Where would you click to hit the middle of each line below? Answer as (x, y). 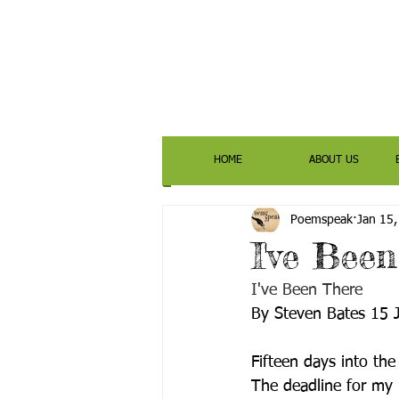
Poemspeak (322, 220)
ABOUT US (334, 160)
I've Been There (307, 290)
